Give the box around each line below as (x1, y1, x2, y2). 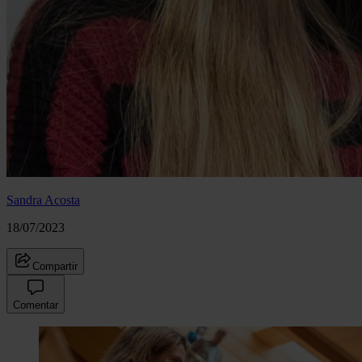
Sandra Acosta (6, 192, 80, 207)
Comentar (13, 298, 58, 311)
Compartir (32, 259, 78, 272)
